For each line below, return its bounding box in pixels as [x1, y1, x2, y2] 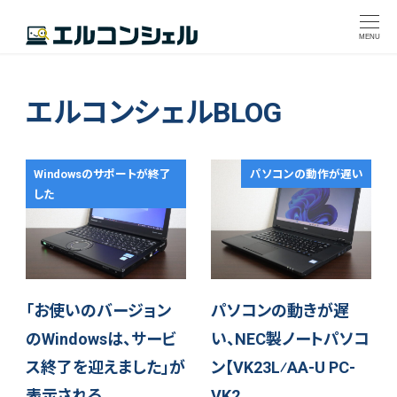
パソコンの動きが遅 [211, 300, 350, 320]
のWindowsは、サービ [25, 329, 175, 348]
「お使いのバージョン [25, 300, 171, 320]
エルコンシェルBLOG [25, 96, 282, 130]
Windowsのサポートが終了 [34, 167, 172, 181]
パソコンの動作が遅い [249, 167, 363, 181]
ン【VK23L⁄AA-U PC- [211, 357, 356, 377]
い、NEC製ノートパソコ [211, 329, 370, 348]
